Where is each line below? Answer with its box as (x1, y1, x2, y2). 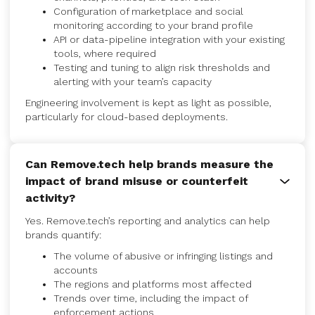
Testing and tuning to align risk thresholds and (53, 62, 270, 73)
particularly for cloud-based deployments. (25, 111, 228, 122)
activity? (25, 191, 75, 205)
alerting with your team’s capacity (53, 76, 212, 87)
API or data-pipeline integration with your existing (53, 34, 285, 45)
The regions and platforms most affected (53, 278, 252, 290)
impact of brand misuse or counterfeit (25, 174, 248, 188)
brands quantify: (25, 229, 101, 240)
